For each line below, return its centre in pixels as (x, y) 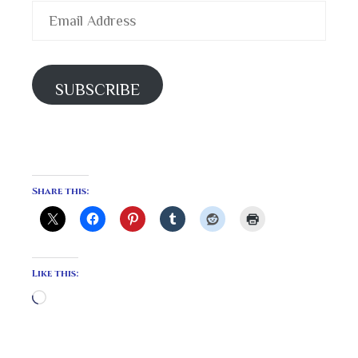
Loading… (75, 298)
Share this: (60, 191)
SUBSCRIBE (97, 90)
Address (56, 33)
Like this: (55, 273)
